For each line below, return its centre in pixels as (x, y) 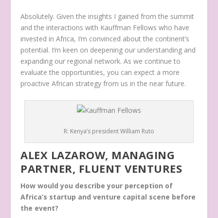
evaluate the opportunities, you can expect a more (100, 73)
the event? (40, 208)
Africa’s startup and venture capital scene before (108, 197)
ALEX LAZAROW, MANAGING (98, 154)
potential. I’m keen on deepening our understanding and (108, 50)
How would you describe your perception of (97, 185)
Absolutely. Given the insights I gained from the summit (108, 17)
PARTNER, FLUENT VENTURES (101, 168)
